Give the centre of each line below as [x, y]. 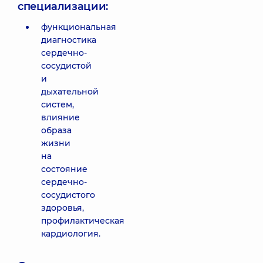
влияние [60, 117]
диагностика [69, 40]
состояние [64, 169]
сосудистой [66, 66]
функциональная [79, 27]
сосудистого [68, 195]
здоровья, [63, 208]
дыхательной [70, 92]
